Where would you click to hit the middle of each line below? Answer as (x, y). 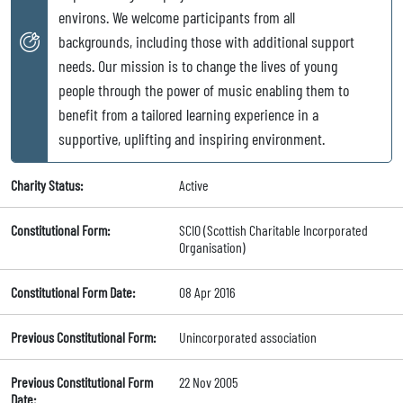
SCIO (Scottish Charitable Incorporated (273, 230)
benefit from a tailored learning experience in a (188, 115)
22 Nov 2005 (208, 382)
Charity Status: (47, 185)
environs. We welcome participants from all (177, 18)
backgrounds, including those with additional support (206, 42)
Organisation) (212, 247)
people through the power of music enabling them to (204, 90)
